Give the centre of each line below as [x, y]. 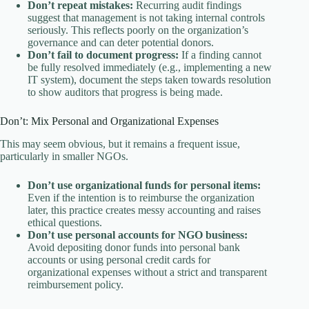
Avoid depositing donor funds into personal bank [134, 247]
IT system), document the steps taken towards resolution [149, 79]
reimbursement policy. [76, 284]
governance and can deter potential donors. [121, 42]
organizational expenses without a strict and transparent [147, 272]
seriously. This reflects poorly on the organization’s [138, 30]
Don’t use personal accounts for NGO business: [138, 235]
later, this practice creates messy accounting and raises [144, 210]
